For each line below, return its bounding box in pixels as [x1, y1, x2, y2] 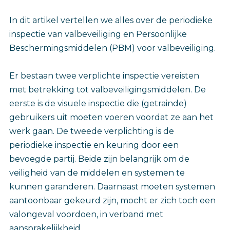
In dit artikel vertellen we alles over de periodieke [9, 15, 213, 26]
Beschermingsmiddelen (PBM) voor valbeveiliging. [9, 43, 216, 53]
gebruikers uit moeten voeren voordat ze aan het [9, 112, 214, 123]
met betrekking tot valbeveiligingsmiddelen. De [9, 85, 206, 95]
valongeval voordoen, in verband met [9, 209, 163, 220]
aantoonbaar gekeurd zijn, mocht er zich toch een [9, 196, 216, 206]
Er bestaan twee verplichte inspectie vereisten [9, 71, 199, 81]
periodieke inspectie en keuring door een [9, 140, 179, 150]
